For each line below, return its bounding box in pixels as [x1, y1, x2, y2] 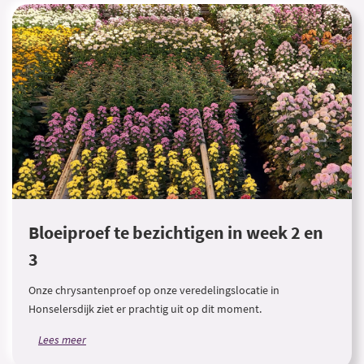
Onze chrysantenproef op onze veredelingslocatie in [28, 283, 279, 297]
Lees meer [38, 332, 86, 347]
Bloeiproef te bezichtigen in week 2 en [28, 221, 323, 245]
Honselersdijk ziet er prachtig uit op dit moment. [28, 301, 262, 316]
